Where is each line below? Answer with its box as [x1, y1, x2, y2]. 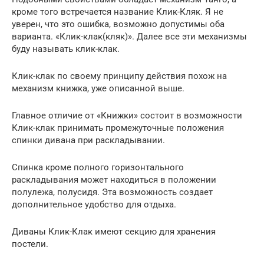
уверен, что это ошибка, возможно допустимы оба [12, 18, 225, 29]
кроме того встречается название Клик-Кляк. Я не [12, 6, 223, 17]
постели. [12, 238, 48, 249]
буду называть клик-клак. [12, 43, 120, 54]
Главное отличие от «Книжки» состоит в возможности [12, 110, 242, 121]
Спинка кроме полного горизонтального [12, 161, 184, 173]
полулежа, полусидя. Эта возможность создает [12, 186, 213, 197]
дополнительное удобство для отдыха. [12, 199, 176, 210]
